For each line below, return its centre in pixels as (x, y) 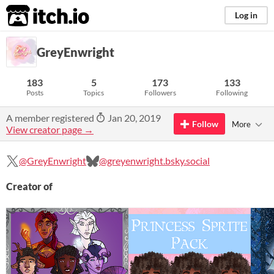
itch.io (32, 16)
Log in (246, 15)
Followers (160, 93)
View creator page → (50, 129)
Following (232, 93)
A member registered (51, 118)
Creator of (29, 186)
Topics (94, 93)
